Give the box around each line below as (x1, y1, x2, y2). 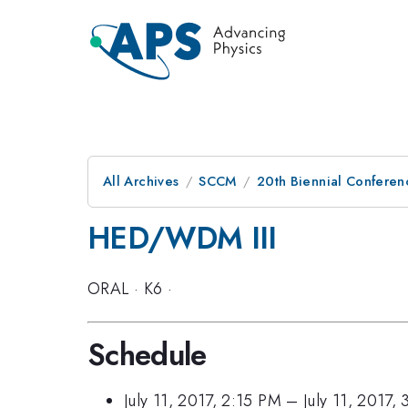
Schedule (87, 332, 207, 376)
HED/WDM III (87, 217, 277, 260)
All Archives (103, 171, 179, 191)
